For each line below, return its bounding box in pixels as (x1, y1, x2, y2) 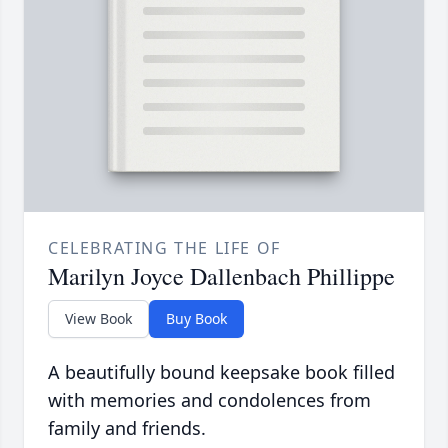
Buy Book (166, 309, 227, 329)
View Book (65, 309, 132, 329)
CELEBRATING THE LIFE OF (48, 237, 281, 260)
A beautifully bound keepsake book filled (48, 360, 395, 385)
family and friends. (48, 416, 206, 441)
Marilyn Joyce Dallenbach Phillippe (48, 260, 395, 293)
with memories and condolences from (48, 388, 371, 413)
